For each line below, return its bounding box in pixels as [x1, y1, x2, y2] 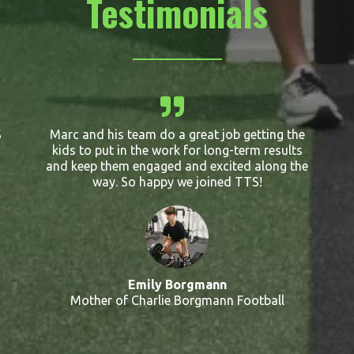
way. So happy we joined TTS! [92, 175, 262, 189]
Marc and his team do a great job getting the [49, 127, 305, 141]
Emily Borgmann [127, 277, 227, 292]
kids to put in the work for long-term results [51, 143, 303, 157]
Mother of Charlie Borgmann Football [70, 293, 284, 307]
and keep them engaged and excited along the [46, 159, 308, 173]
